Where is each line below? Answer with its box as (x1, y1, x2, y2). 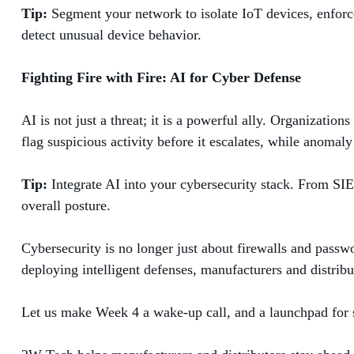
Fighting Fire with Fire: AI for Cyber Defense (21, 69, 301, 85)
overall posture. (21, 197, 111, 213)
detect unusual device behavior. (21, 26, 201, 43)
